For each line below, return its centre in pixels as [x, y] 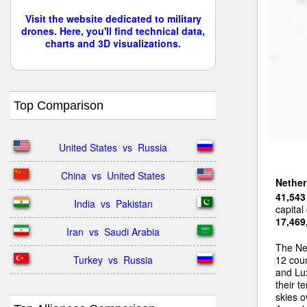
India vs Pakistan [113, 204]
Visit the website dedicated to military [113, 19]
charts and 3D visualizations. [113, 43]
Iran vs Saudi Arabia [113, 232]
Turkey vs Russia [113, 260]
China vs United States [113, 175]
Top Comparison [59, 106]
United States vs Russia [113, 147]
